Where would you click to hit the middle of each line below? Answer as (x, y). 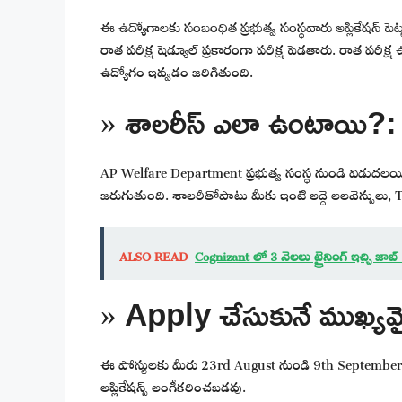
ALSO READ (153, 253)
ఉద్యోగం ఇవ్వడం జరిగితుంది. (177, 69)
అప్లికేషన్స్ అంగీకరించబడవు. (173, 384)
